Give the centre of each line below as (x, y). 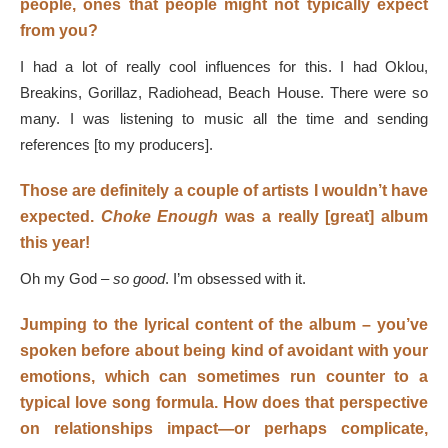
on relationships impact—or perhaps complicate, (224, 429)
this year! (57, 243)
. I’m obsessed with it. (237, 279)
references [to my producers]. (118, 145)
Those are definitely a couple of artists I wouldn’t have (224, 191)
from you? (59, 31)
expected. (60, 217)
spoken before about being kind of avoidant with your (224, 351)
